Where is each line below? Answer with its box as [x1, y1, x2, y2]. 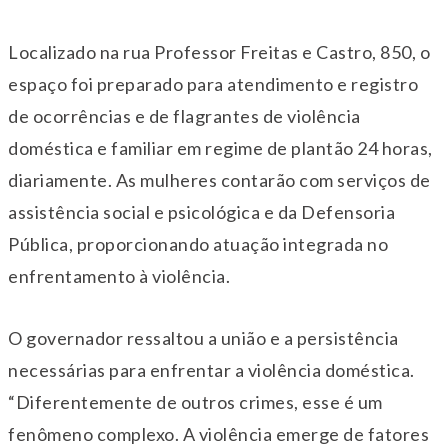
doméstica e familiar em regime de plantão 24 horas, [8, 137, 433, 160]
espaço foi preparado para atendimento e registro [8, 73, 418, 96]
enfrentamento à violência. [8, 265, 230, 288]
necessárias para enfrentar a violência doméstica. [8, 359, 415, 382]
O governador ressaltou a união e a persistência [8, 327, 399, 350]
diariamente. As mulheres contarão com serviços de [8, 169, 431, 192]
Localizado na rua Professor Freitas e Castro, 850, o [8, 41, 430, 64]
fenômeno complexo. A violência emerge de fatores [8, 423, 429, 446]
